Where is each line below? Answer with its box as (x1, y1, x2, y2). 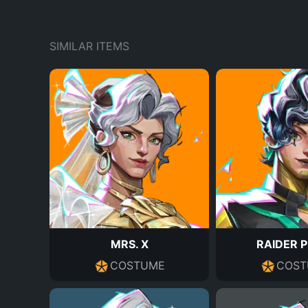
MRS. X (110, 236, 148, 251)
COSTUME (110, 258, 165, 272)
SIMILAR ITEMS (49, 38, 129, 53)
